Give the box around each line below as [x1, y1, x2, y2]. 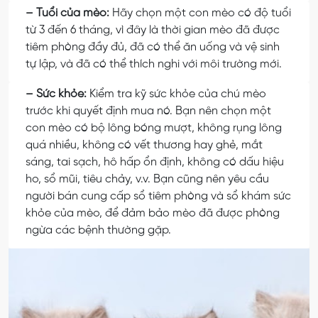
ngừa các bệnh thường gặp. [26, 224, 171, 237]
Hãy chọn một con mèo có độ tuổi [112, 7, 291, 20]
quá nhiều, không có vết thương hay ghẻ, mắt [26, 139, 263, 152]
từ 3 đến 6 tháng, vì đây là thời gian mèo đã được [26, 24, 280, 37]
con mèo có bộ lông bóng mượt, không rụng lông [26, 122, 282, 135]
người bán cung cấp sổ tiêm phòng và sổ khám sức [26, 190, 291, 203]
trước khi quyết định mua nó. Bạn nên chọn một [26, 105, 271, 118]
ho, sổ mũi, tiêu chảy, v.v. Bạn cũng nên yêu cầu [26, 173, 269, 186]
